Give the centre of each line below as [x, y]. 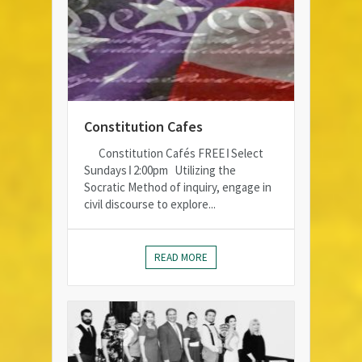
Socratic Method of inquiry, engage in [178, 187]
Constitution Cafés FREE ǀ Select [174, 154]
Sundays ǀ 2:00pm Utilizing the [160, 170]
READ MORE [181, 258]
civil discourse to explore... [150, 204]
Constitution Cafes [143, 127]
